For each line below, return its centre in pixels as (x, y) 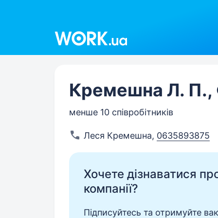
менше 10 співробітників (121, 112)
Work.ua (71, 28)
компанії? (111, 189)
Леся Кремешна (118, 136)
